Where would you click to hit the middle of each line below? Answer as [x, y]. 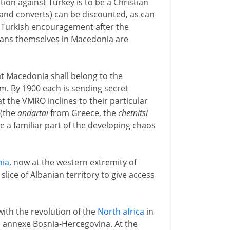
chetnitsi [133, 113]
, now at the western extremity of [73, 162]
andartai [33, 113]
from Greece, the [83, 113]
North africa [121, 212]
